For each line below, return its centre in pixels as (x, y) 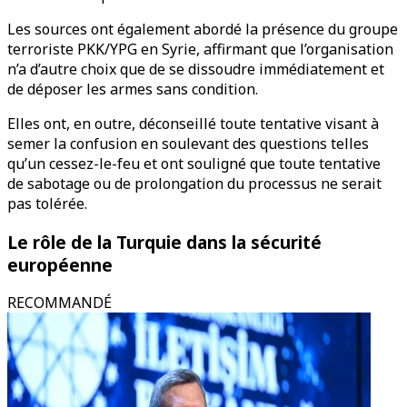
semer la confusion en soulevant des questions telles (188, 144)
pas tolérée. (47, 203)
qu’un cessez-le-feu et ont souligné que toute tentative (194, 164)
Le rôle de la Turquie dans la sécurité (164, 242)
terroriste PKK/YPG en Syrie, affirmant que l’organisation (200, 49)
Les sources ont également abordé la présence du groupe (203, 29)
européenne (60, 264)
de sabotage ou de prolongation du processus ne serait (194, 184)
